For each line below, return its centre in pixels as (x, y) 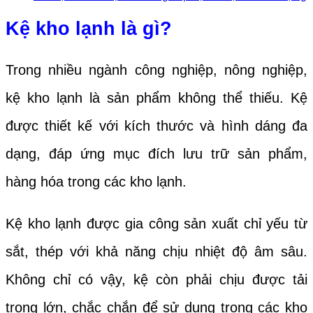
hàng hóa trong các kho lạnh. (98, 181)
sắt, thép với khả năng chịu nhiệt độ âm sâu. (156, 251)
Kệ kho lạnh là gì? (89, 29)
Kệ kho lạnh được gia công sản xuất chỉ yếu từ (156, 223)
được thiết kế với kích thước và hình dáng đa (156, 125)
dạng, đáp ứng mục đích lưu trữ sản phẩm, (156, 153)
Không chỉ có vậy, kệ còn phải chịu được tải (156, 279)
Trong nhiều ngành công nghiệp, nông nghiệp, (156, 70)
